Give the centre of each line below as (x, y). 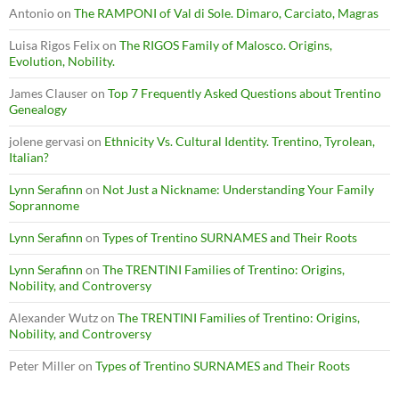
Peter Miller (42, 365)
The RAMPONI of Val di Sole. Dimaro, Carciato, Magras (226, 12)
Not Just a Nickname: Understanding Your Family (238, 189)
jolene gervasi (47, 141)
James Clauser (49, 93)
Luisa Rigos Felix (54, 45)
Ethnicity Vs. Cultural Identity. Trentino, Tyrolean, (240, 141)
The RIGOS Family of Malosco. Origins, (226, 45)
